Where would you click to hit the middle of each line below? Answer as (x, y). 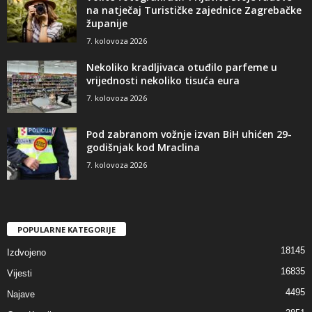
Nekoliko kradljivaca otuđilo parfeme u (182, 68)
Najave (21, 294)
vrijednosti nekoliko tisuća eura (163, 81)
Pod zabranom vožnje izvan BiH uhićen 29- (189, 134)
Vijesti (19, 273)
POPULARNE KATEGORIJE (67, 229)
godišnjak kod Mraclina (143, 148)
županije (107, 24)
